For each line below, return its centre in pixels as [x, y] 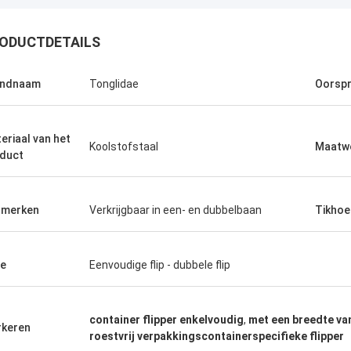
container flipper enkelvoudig [166, 320]
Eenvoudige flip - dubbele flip [160, 265]
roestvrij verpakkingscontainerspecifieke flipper [217, 336]
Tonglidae [114, 84]
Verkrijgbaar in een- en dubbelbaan [175, 210]
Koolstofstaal [124, 147]
